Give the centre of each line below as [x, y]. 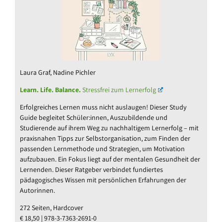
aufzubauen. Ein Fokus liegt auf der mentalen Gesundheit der [110, 159]
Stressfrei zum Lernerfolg [118, 89]
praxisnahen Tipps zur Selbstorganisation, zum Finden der [105, 138]
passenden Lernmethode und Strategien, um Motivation [102, 148]
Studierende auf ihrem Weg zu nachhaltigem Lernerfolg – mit [109, 128]
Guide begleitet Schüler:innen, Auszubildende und [94, 117]
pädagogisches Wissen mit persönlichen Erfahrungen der [103, 180]
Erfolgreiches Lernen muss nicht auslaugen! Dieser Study [103, 107]
